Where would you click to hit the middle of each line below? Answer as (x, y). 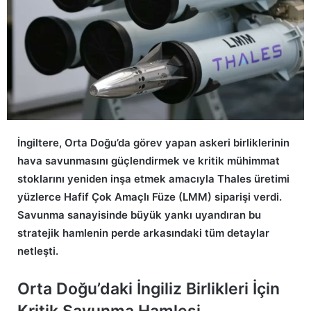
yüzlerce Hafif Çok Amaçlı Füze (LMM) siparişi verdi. (150, 196)
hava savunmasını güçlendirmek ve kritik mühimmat (149, 160)
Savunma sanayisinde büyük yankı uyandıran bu (139, 215)
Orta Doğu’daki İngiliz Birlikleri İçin (149, 288)
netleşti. (38, 251)
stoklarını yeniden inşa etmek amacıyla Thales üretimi (153, 178)
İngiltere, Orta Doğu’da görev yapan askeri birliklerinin (153, 142)
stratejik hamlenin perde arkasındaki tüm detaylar (143, 233)
